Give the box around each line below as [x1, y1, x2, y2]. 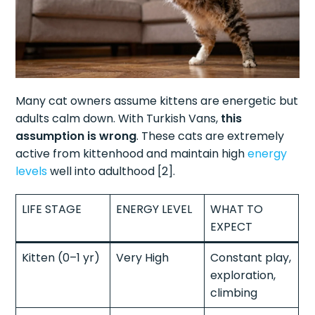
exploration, [210, 266, 276, 283]
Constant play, [210, 249, 292, 266]
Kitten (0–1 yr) [22, 249, 101, 266]
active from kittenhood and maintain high [15, 145, 248, 162]
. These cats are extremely [136, 127, 285, 144]
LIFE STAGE [22, 200, 82, 217]
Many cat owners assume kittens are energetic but [15, 92, 299, 109]
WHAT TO [210, 200, 264, 217]
